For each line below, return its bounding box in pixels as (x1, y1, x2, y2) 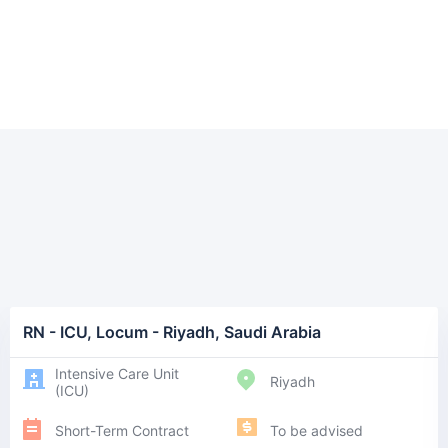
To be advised (269, 421, 363, 439)
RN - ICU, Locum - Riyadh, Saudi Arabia (22, 322, 321, 342)
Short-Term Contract (55, 421, 189, 439)
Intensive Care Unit (55, 364, 179, 382)
